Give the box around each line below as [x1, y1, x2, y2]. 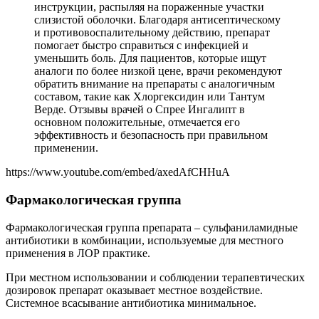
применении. [34, 142, 98, 155]
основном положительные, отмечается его [34, 116, 240, 129]
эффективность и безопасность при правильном [34, 129, 268, 142]
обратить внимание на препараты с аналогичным [34, 78, 275, 90]
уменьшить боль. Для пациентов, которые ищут [34, 52, 266, 65]
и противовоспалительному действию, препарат [34, 26, 270, 39]
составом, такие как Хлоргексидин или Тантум [34, 90, 265, 103]
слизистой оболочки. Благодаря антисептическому [34, 14, 281, 26]
